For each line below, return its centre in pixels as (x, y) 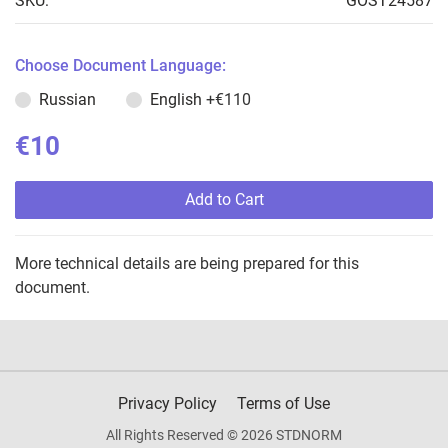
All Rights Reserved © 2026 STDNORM (224, 435)
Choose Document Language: (120, 66)
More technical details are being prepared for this (187, 264)
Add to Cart (224, 200)
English (178, 100)
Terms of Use (283, 404)
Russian (67, 100)
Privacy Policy (167, 404)
